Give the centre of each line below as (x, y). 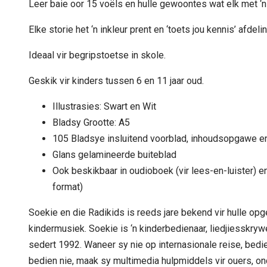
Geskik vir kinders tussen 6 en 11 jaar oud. (116, 81)
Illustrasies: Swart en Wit (104, 106)
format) (68, 187)
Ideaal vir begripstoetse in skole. (97, 55)
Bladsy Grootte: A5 (91, 122)
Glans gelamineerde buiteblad (114, 155)
